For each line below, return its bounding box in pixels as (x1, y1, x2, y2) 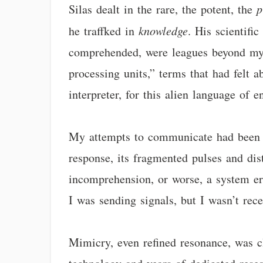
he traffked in (69, 23, 139, 39)
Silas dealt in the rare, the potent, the (69, 1, 257, 17)
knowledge (139, 23, 188, 38)
